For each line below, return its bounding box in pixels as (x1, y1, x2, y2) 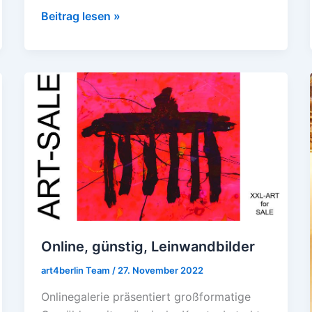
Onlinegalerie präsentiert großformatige (40, 289, 251, 304)
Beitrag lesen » (40, 8, 120, 23)
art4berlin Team (40, 264, 112, 276)
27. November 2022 (117, 264, 203, 276)
